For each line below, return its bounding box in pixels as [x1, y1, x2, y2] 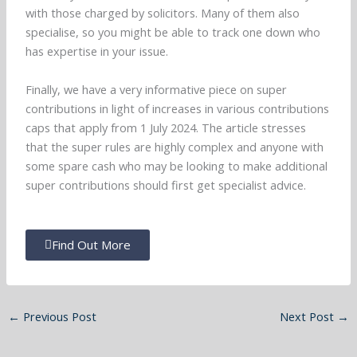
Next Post [280, 308, 338, 325]
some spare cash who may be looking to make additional [25, 158, 328, 175]
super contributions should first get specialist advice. [25, 177, 310, 194]
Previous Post [19, 308, 96, 325]
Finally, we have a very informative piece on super [25, 81, 288, 98]
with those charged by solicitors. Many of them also [25, 5, 300, 22]
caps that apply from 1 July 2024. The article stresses [25, 120, 307, 136]
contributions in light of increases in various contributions [25, 100, 330, 117]
